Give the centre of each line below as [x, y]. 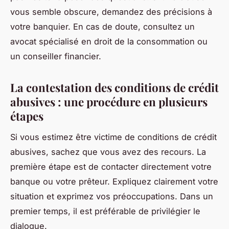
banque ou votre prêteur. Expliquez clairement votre [114, 182]
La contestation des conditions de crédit [114, 88]
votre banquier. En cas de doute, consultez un [102, 27]
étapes [27, 116]
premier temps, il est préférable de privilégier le [105, 211]
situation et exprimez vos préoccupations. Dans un [112, 197]
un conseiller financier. [56, 56]
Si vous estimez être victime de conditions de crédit [113, 137]
